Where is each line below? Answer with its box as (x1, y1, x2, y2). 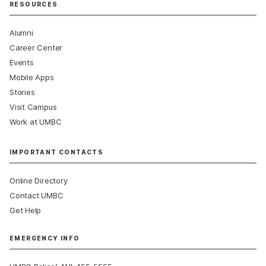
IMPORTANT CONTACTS (9, 148, 104, 156)
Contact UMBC (9, 190, 64, 200)
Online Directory (9, 175, 68, 185)
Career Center (9, 42, 63, 52)
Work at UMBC (9, 116, 62, 126)
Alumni (9, 27, 33, 37)
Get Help (9, 205, 42, 215)
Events (9, 57, 34, 67)
